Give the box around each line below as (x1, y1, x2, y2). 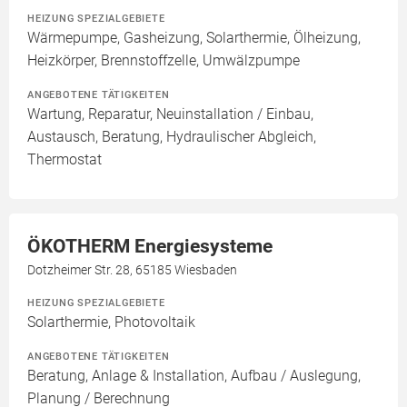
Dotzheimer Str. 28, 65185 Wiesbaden (27, 263, 237, 277)
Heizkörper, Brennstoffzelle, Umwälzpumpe (27, 52, 300, 69)
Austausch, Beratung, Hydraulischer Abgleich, (27, 128, 316, 145)
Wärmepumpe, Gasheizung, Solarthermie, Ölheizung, (27, 29, 361, 46)
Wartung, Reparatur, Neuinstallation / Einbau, (27, 105, 313, 123)
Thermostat (27, 151, 102, 168)
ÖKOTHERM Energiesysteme (27, 235, 273, 257)
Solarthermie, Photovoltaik (27, 313, 195, 331)
